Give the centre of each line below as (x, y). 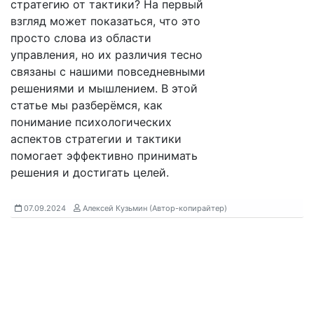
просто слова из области (81, 38)
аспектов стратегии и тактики (96, 139)
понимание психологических (91, 122)
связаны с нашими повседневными (108, 71)
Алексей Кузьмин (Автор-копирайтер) (154, 208)
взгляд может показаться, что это (105, 21)
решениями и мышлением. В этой (104, 88)
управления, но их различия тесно (107, 55)
